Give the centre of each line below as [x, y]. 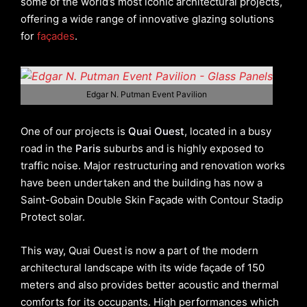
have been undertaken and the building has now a [142, 182]
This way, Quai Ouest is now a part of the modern [139, 250]
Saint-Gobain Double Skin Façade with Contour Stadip [152, 199]
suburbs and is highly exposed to [182, 148]
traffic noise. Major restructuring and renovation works [153, 165]
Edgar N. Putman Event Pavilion [147, 94]
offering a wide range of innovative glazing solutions [147, 19]
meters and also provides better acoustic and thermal [150, 284]
